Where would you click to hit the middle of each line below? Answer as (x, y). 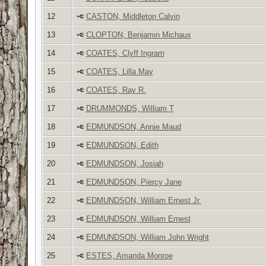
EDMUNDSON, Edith (122, 145)
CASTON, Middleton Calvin (133, 16)
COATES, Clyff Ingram (125, 53)
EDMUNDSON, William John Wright (147, 237)
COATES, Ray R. (116, 90)
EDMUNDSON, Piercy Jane (134, 182)
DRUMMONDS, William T (130, 108)
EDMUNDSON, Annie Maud (133, 126)
